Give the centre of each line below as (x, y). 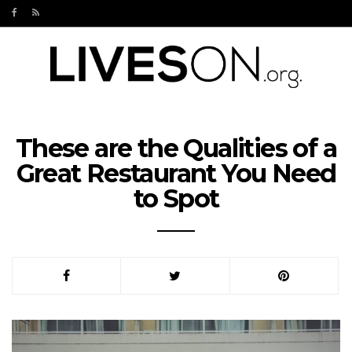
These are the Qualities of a (176, 148)
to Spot (176, 198)
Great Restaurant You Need (176, 173)
